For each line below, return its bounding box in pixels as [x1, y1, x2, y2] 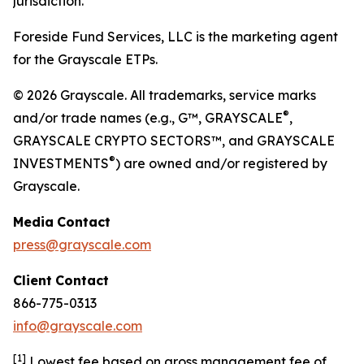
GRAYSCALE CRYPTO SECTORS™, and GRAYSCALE [13, 132, 335, 149]
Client [13, 272, 52, 288]
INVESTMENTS [13, 155, 109, 171]
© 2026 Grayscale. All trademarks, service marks [13, 87, 316, 103]
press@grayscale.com [13, 236, 151, 253]
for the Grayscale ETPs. [13, 51, 158, 67]
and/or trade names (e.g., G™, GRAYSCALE [13, 110, 283, 126]
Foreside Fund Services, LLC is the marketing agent [13, 28, 338, 45]
